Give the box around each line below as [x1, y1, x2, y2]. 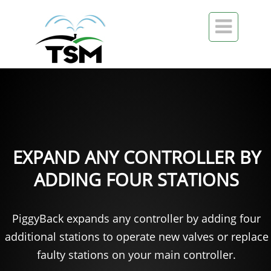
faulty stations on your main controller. [37, 247, 236, 262]
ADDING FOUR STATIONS [34, 168, 239, 191]
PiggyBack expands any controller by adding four [12, 211, 261, 226]
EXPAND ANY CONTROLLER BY [12, 145, 261, 169]
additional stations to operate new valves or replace [4, 229, 269, 244]
